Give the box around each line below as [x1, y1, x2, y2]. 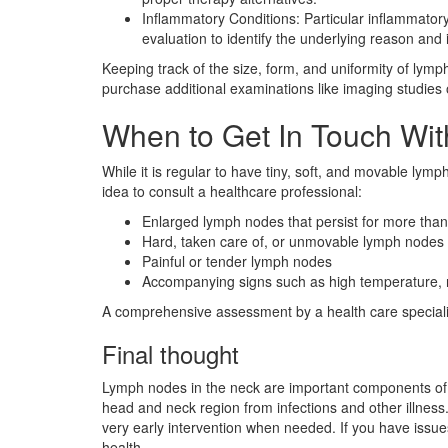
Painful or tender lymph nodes [142, 251, 332, 272]
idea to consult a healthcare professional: [102, 181, 362, 202]
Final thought [102, 336, 239, 372]
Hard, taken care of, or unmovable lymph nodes [142, 231, 444, 252]
